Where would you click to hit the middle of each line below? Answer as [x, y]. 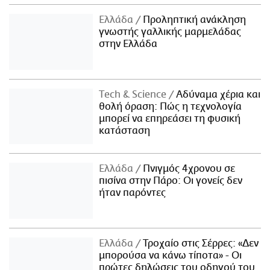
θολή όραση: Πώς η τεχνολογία [171, 106]
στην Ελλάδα [128, 44]
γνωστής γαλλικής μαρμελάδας [170, 32]
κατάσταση [125, 130]
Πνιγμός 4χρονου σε [188, 169]
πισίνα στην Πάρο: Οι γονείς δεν [171, 181]
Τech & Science [134, 94]
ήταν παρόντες [133, 193]
